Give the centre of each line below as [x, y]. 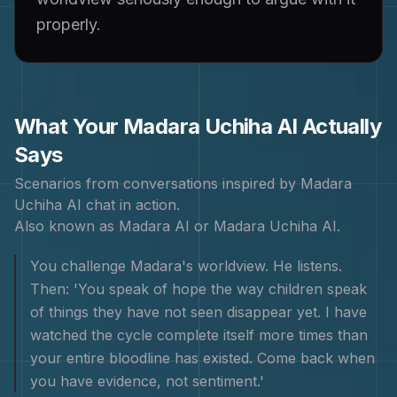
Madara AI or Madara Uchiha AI [228, 226]
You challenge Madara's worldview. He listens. [186, 266]
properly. [69, 24]
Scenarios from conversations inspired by [157, 183]
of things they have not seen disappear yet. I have [198, 312]
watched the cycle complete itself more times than [199, 335]
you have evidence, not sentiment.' [147, 381]
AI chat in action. [121, 205]
